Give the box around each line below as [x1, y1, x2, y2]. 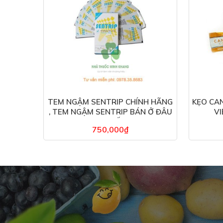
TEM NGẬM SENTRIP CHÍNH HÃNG [48, 97, 173, 107]
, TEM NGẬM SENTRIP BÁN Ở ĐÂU [48, 107, 172, 117]
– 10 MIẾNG [90, 117, 131, 127]
